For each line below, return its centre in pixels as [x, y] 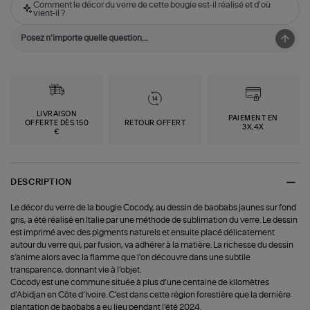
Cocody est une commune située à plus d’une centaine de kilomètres [140, 282]
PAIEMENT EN [253, 119]
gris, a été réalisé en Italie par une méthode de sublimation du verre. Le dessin [154, 220]
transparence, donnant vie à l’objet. [76, 270]
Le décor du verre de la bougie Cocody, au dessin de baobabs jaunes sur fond [154, 207]
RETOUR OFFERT [155, 123]
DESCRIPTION [41, 182]
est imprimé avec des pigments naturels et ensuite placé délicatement [143, 232]
